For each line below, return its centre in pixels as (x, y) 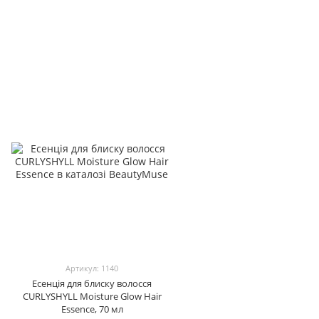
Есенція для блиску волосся (92, 283)
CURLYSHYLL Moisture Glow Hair (92, 296)
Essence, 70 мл (92, 309)
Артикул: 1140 (92, 268)
